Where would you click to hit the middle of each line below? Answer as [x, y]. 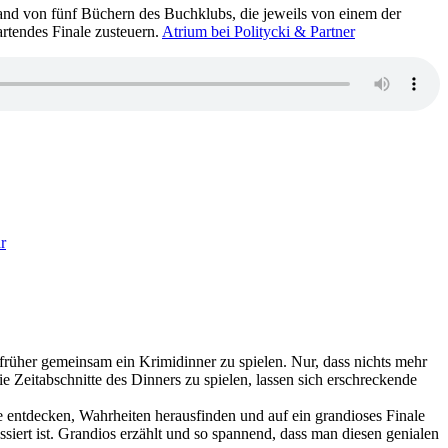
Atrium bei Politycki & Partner [258, 32]
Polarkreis [36, 315]
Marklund [36, 261]
